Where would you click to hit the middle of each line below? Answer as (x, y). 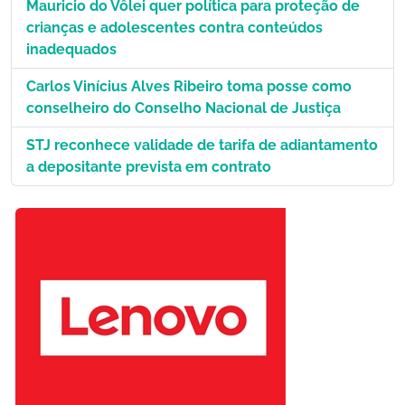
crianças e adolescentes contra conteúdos (174, 28)
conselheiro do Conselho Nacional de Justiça (184, 108)
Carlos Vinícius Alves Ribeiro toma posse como (189, 87)
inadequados (71, 50)
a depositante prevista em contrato (149, 167)
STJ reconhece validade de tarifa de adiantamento (202, 146)
